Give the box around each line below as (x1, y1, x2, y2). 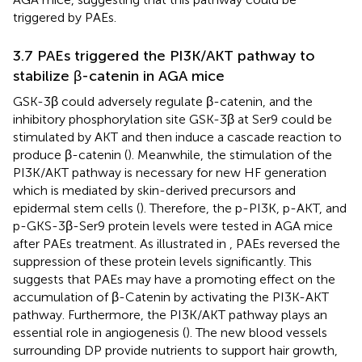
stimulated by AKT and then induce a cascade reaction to (13, 128, 342, 145)
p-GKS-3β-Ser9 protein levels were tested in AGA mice (13, 217, 333, 234)
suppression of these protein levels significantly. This (13, 253, 312, 269)
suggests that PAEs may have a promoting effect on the (13, 271, 335, 287)
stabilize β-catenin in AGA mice (13, 66, 225, 85)
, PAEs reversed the (229, 235, 340, 251)
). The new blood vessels (186, 324, 327, 340)
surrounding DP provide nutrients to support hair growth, (13, 342, 338, 358)
